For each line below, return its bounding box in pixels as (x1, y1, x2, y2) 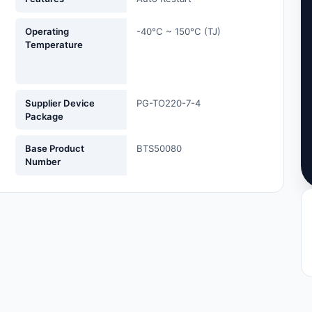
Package (25, 110, 64, 122)
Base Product (25, 142, 85, 154)
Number (25, 155, 61, 167)
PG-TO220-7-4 (136, 97, 201, 109)
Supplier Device (25, 97, 95, 109)
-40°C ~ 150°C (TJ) (136, 25, 221, 37)
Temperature (25, 38, 84, 50)
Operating (25, 25, 70, 37)
